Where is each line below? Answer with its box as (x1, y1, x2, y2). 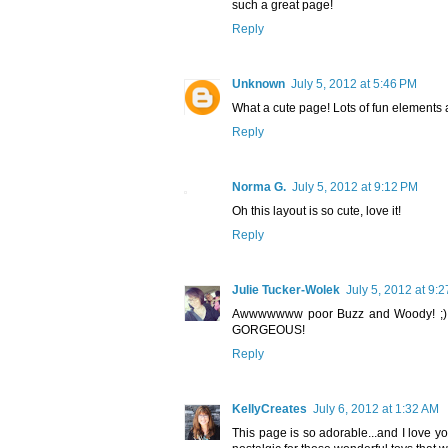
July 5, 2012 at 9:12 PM (292, 180, 418, 195)
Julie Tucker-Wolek (232, 283, 340, 298)
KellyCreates (232, 402, 307, 417)
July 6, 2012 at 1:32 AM (313, 402, 439, 417)
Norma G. (232, 180, 286, 195)
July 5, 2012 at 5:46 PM (291, 77, 417, 92)
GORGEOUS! (232, 323, 305, 338)
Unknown (232, 77, 285, 92)
